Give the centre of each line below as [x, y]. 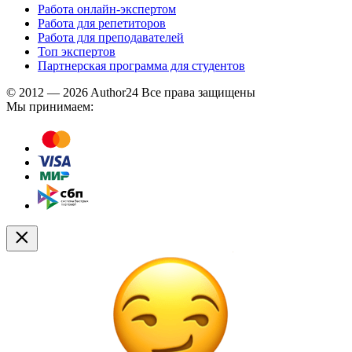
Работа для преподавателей [111, 37]
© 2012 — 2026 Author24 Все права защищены [131, 92]
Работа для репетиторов [102, 23]
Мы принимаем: [50, 106]
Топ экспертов [77, 51]
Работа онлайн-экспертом [107, 9]
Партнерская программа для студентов [141, 65]
